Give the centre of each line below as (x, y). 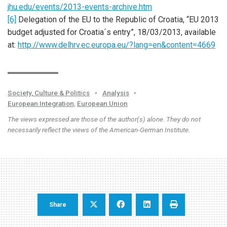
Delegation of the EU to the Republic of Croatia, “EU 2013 (118, 20)
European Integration (41, 103)
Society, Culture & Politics (49, 92)
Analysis (116, 92)
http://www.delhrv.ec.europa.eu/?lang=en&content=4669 (117, 45)
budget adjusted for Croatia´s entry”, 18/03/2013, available (112, 32)
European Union (102, 103)
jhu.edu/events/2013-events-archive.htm (80, 7)
